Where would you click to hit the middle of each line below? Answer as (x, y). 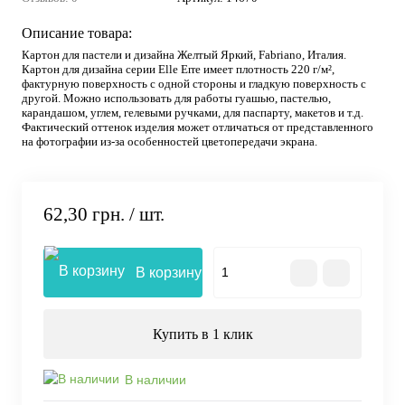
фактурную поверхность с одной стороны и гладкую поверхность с (194, 84)
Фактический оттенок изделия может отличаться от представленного (198, 127)
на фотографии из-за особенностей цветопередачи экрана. (170, 141)
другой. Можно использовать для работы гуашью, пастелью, (176, 98)
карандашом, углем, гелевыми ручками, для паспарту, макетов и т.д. (193, 113)
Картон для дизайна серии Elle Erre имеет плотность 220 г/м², (178, 69)
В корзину (169, 273)
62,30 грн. (84, 215)
